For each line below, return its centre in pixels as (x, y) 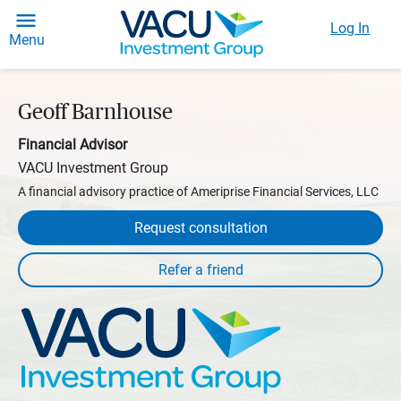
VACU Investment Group (93, 168)
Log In (350, 28)
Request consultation (200, 228)
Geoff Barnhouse (95, 113)
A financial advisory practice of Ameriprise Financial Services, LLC (198, 192)
